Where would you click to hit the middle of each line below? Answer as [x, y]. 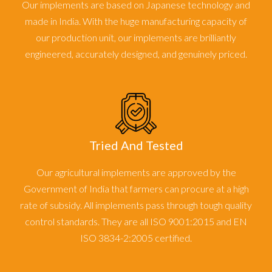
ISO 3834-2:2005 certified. [136, 238]
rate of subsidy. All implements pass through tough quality [136, 205]
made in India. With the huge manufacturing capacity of [136, 21]
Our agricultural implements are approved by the [136, 172]
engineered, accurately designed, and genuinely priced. [136, 54]
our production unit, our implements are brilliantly [136, 38]
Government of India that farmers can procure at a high [136, 189]
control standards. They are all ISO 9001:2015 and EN [136, 222]
